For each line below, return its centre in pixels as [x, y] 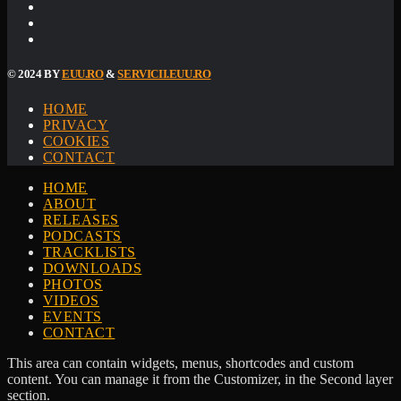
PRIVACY [76, 125]
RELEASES [81, 220]
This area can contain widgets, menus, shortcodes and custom [180, 363]
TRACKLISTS [90, 252]
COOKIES [77, 141]
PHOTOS [73, 285]
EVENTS [73, 317]
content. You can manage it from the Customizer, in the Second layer [200, 380]
